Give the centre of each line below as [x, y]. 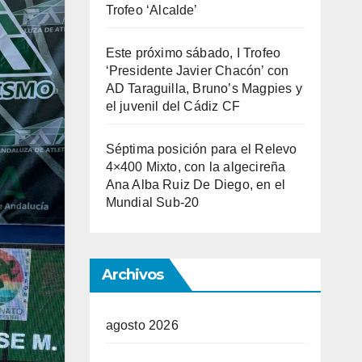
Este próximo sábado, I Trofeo [193, 53]
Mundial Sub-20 [152, 202]
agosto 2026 [142, 325]
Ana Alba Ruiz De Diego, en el [196, 185]
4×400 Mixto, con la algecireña [196, 167]
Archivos [133, 275]
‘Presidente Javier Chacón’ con [197, 71]
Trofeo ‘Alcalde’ [152, 10]
